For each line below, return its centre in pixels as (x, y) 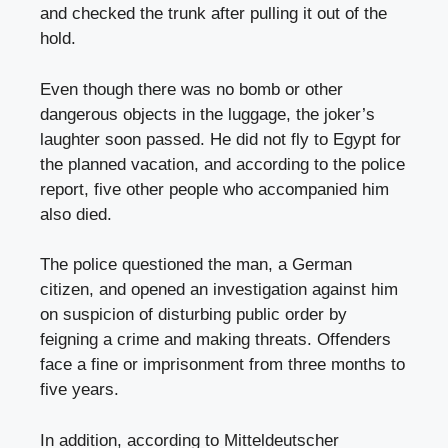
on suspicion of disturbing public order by (193, 315)
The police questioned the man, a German (196, 265)
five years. (79, 390)
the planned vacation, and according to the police (222, 164)
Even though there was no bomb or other (191, 89)
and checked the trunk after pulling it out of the (213, 14)
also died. (76, 214)
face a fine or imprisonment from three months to (222, 365)
